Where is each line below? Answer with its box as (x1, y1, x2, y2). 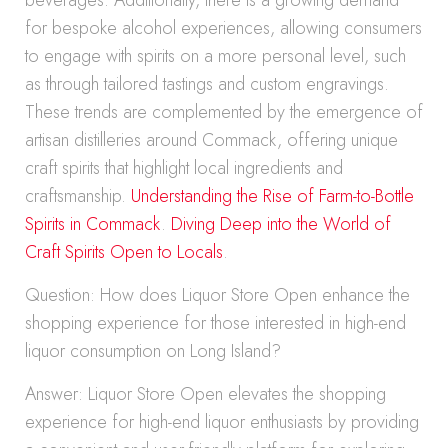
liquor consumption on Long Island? (25, 338, 281, 364)
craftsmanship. (25, 183, 131, 209)
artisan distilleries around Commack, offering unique (25, 127, 398, 153)
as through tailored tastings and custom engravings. (25, 71, 389, 97)
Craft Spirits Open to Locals (25, 239, 223, 265)
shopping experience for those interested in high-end (25, 310, 406, 336)
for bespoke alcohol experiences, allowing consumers (25, 15, 422, 41)
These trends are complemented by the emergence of (25, 99, 423, 125)
